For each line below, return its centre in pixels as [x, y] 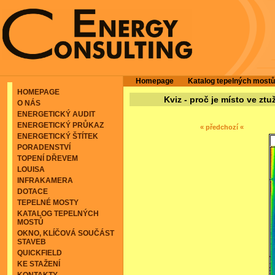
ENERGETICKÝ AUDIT [56, 114]
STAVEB [32, 242]
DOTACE [33, 192]
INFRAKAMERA [45, 180]
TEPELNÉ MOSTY [48, 203]
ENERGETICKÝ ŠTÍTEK [58, 136]
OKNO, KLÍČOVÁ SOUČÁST [66, 233]
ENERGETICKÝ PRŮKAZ [60, 125]
